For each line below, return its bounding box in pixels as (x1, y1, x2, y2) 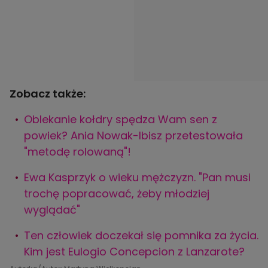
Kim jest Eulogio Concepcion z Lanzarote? (24, 244, 245, 260)
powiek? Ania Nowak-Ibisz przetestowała (24, 128, 243, 144)
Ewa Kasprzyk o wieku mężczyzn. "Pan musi (24, 170, 251, 185)
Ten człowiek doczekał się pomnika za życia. (24, 228, 258, 243)
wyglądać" (24, 202, 80, 218)
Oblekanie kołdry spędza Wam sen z (24, 112, 217, 127)
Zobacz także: (10, 86, 86, 102)
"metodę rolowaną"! (24, 144, 131, 160)
